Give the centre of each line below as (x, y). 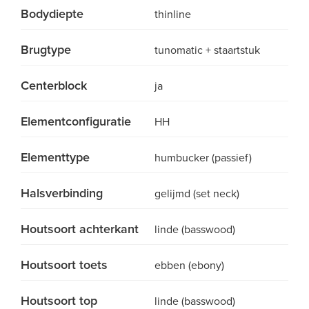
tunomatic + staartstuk (207, 50)
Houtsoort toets (64, 265)
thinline (173, 14)
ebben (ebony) (189, 266)
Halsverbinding (62, 193)
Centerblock (54, 86)
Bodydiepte (52, 14)
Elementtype (55, 157)
